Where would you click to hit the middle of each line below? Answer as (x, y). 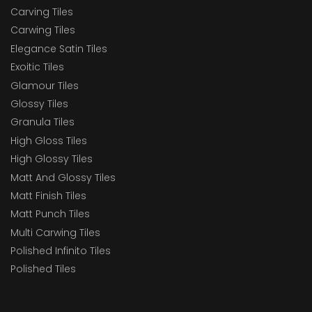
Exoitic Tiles (37, 67)
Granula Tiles (42, 122)
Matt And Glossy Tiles (63, 177)
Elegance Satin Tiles (59, 48)
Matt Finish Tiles (48, 195)
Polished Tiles (43, 269)
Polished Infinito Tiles (61, 251)
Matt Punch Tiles (50, 214)
